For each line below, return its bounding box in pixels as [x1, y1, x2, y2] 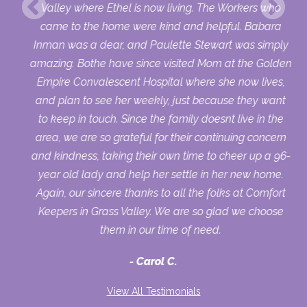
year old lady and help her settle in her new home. [38, 167, 284, 181]
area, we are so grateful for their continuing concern [35, 130, 286, 144]
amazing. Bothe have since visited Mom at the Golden [29, 56, 292, 70]
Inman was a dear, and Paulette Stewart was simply [33, 38, 288, 51]
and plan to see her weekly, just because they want [36, 93, 286, 107]
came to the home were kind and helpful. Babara [40, 19, 282, 33]
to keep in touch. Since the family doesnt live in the [38, 112, 284, 125]
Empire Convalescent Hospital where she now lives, [36, 75, 285, 88]
